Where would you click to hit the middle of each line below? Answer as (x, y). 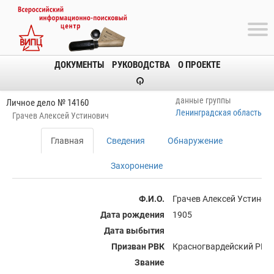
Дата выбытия (134, 231)
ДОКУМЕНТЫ (79, 65)
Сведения (125, 141)
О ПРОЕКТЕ (199, 65)
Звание (150, 262)
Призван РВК (138, 246)
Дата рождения (132, 215)
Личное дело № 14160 (47, 103)
